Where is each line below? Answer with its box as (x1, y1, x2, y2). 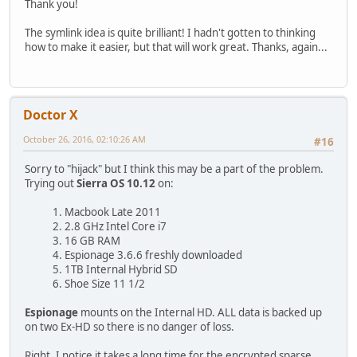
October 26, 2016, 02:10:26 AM (23, 133, 146, 146)
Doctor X (23, 106, 78, 124)
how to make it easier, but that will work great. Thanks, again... (25, 39, 328, 54)
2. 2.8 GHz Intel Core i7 (53, 219, 167, 234)
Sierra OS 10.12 (76, 176, 155, 191)
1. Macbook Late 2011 (53, 205, 161, 220)
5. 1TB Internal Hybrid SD (53, 262, 178, 277)
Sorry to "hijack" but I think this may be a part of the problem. (25, 162, 324, 177)
